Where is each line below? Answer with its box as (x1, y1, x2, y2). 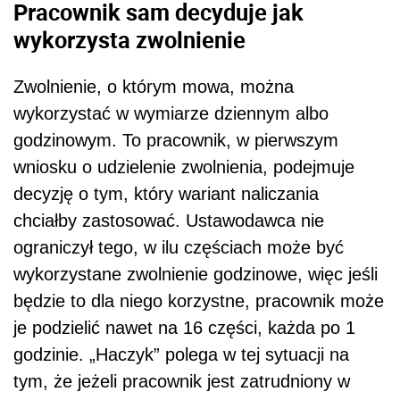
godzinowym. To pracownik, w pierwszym (13, 130, 338, 151)
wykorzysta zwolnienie (13, 24, 246, 55)
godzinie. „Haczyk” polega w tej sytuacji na (13, 345, 349, 365)
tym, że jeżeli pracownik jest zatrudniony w (13, 371, 350, 392)
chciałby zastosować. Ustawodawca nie (13, 211, 324, 231)
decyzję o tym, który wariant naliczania (13, 184, 319, 204)
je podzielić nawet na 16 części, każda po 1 (13, 318, 355, 338)
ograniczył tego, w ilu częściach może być (13, 237, 344, 258)
